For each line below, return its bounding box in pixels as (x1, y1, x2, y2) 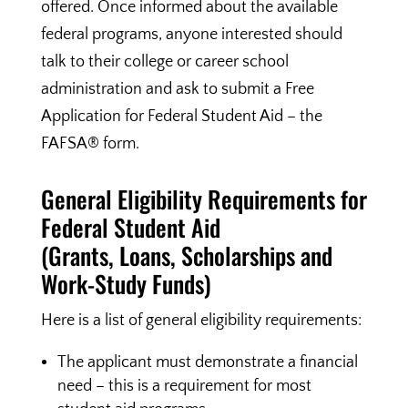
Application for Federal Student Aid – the (40, 107, 322, 126)
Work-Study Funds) (40, 266, 211, 301)
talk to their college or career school (40, 53, 289, 71)
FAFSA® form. (40, 135, 139, 153)
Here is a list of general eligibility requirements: (40, 311, 362, 330)
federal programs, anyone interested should (40, 25, 342, 44)
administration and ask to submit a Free (40, 80, 314, 98)
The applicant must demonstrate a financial (56, 353, 358, 372)
